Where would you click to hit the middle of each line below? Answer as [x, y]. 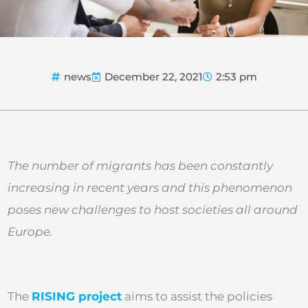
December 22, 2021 [154, 77]
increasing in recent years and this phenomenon [150, 188]
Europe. [30, 232]
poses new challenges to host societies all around [153, 210]
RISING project [77, 296]
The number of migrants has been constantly [140, 166]
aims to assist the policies [197, 296]
